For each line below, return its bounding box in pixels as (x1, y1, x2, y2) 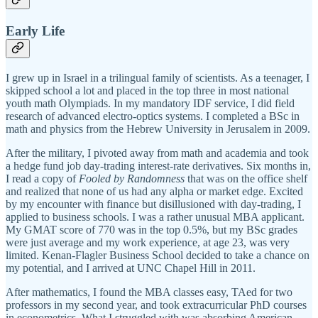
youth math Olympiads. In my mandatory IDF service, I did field (6, 97, 295, 109)
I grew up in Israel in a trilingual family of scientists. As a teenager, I (6, 71, 309, 84)
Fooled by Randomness (79, 172, 185, 185)
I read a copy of (6, 172, 79, 185)
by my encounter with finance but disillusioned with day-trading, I (6, 197, 301, 210)
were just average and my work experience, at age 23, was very (6, 236, 290, 248)
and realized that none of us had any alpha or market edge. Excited (6, 185, 303, 197)
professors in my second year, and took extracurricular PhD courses (6, 298, 307, 311)
